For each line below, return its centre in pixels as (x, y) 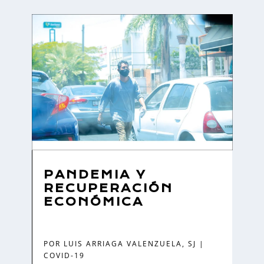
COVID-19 (64, 256)
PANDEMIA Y (95, 175)
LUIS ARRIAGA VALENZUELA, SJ (130, 244)
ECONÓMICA (93, 202)
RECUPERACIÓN (108, 189)
